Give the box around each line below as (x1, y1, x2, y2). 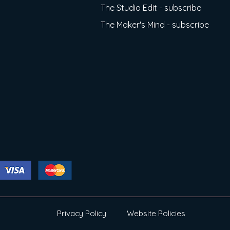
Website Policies (127, 208, 185, 218)
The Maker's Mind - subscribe (101, 20, 209, 30)
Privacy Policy (57, 208, 106, 218)
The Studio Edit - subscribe (101, 3, 201, 13)
